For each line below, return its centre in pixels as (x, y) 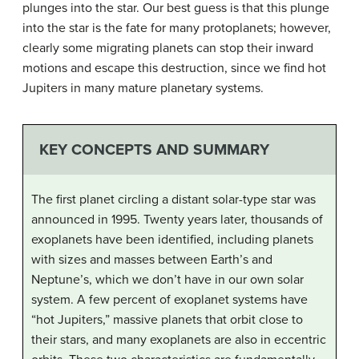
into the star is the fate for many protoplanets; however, (177, 28)
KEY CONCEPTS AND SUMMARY (154, 150)
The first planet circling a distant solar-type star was (173, 200)
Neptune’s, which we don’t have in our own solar (167, 280)
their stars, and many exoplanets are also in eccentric (179, 340)
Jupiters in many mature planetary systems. (143, 88)
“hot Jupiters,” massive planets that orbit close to (167, 320)
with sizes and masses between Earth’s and (152, 260)
